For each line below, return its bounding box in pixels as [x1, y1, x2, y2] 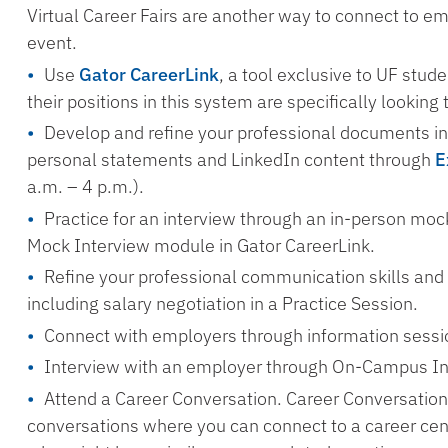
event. [27, 31, 78, 54]
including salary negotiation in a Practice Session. [27, 292, 419, 315]
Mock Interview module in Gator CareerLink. [27, 233, 376, 257]
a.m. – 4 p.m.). [27, 175, 145, 198]
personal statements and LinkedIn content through [27, 148, 436, 171]
